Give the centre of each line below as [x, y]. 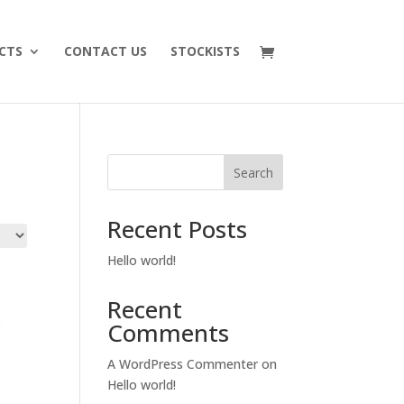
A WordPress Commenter [183, 364]
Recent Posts [178, 229]
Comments [169, 333]
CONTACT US [105, 51]
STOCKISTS [205, 51]
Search [253, 172]
